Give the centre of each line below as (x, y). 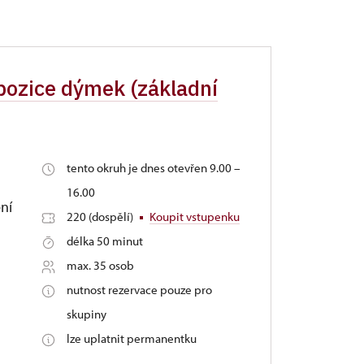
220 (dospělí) (101, 217)
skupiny (86, 314)
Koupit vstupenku (194, 217)
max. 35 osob (100, 265)
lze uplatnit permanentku (131, 338)
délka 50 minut (104, 241)
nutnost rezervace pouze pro (139, 290)
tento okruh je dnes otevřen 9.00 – (153, 168)
